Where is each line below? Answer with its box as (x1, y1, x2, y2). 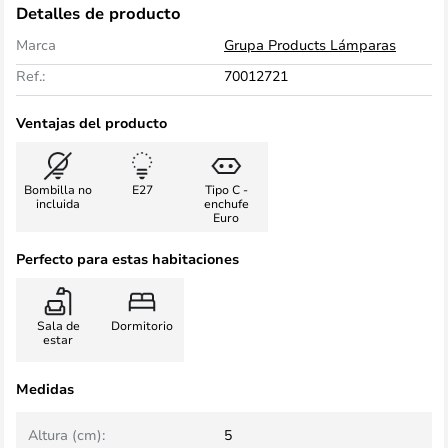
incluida (36, 195, 80, 211)
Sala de (36, 317, 80, 333)
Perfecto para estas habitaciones (16, 249, 239, 268)
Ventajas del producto (16, 113, 167, 132)
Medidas (16, 379, 74, 398)
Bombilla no (24, 181, 92, 197)
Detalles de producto (16, 2, 181, 24)
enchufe (203, 195, 249, 211)
